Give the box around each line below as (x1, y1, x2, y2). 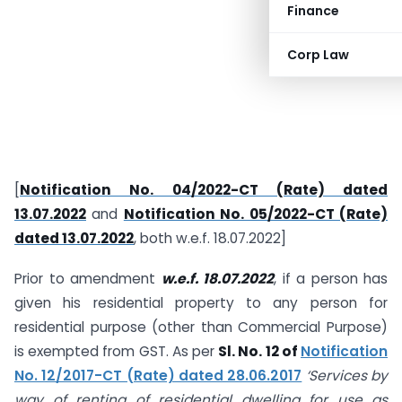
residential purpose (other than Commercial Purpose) (14, 317, 388, 336)
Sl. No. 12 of (218, 341, 301, 361)
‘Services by (305, 365, 389, 385)
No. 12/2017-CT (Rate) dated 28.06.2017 (14, 365, 302, 385)
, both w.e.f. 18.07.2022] (134, 229, 286, 248)
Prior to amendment (14, 268, 162, 288)
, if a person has (274, 268, 388, 288)
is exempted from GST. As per (14, 341, 219, 361)
